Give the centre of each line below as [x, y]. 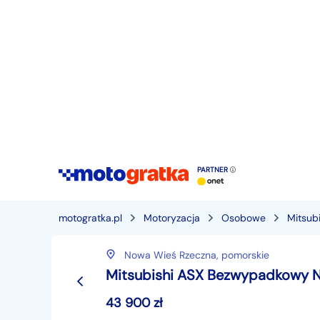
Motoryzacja [172, 218]
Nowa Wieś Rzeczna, [173, 255]
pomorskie [245, 255]
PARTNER [214, 170]
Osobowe [244, 218]
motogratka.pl [90, 218]
